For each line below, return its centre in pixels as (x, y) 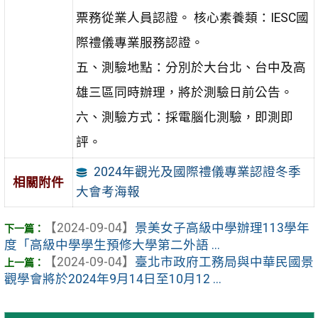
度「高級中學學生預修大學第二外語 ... (112, 245)
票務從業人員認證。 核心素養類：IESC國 (192, 17)
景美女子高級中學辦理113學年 (222, 228)
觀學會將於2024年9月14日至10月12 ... (113, 279)
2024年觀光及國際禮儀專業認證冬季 (197, 172)
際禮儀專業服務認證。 (139, 42)
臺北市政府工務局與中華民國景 (224, 262)
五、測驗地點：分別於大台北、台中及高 (191, 67)
